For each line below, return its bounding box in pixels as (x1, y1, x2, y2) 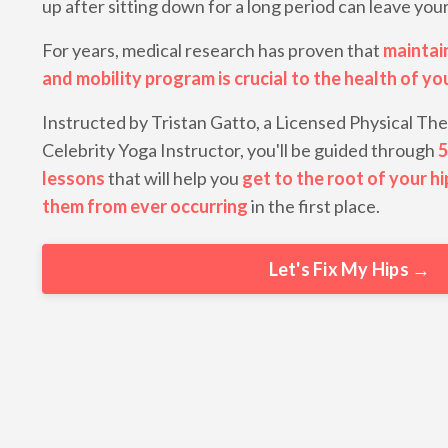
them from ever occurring (42, 195, 248, 218)
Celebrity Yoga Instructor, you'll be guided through (42, 139, 438, 162)
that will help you (105, 167, 242, 190)
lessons (42, 167, 105, 190)
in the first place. (248, 195, 380, 218)
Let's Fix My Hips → (268, 257, 431, 280)
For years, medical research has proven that (42, 39, 383, 62)
